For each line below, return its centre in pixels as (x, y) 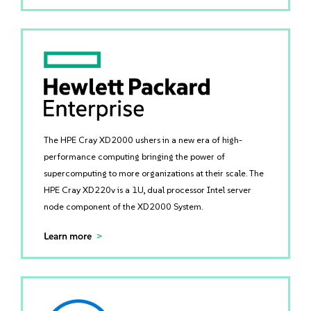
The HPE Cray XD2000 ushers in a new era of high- (143, 140)
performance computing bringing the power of (134, 157)
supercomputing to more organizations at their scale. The (154, 173)
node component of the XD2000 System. (123, 207)
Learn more (68, 236)
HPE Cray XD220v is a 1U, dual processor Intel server (148, 190)
